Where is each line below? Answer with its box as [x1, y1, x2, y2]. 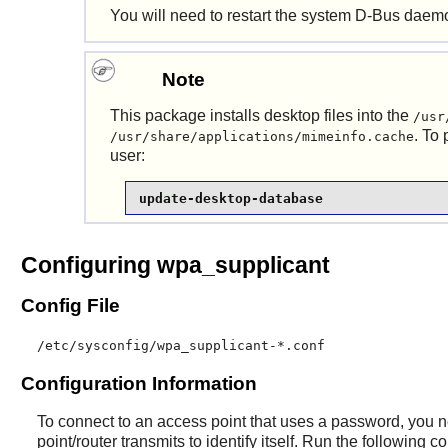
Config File [20, 295, 120, 317]
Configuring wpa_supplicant [20, 252, 330, 279]
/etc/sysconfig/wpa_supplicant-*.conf [36, 337, 325, 353]
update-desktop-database [138, 190, 323, 206]
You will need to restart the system [109, 6, 355, 24]
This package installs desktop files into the [109, 107, 413, 125]
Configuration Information [20, 372, 257, 394]
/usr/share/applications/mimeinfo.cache [109, 129, 414, 145]
